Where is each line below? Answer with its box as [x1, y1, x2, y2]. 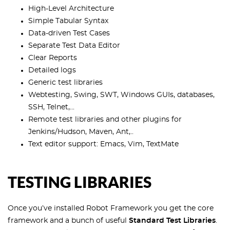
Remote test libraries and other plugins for [28, 116, 182, 124]
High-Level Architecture [28, 5, 114, 13]
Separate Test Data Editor [28, 42, 120, 50]
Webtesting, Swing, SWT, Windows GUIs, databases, [28, 91, 215, 99]
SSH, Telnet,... [28, 104, 74, 111]
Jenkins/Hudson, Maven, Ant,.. [28, 128, 133, 136]
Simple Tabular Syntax [28, 17, 108, 25]
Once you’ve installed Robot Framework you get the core [8, 205, 214, 213]
